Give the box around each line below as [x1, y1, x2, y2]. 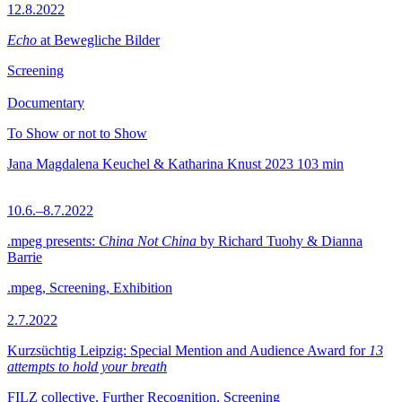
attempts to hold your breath [7, 359, 167, 374]
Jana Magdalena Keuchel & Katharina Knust [7, 156, 261, 171]
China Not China [99, 233, 197, 249]
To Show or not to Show [7, 126, 147, 141]
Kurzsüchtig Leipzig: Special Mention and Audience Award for [7, 343, 369, 358]
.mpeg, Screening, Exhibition [7, 280, 172, 295]
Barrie [7, 249, 42, 265]
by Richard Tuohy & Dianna [197, 233, 363, 249]
